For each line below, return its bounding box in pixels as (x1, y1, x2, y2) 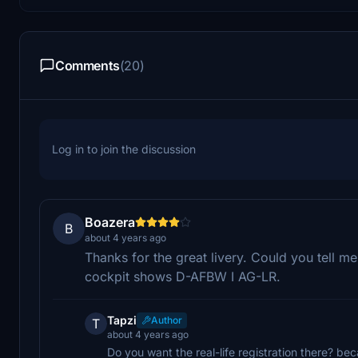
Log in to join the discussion (52, 141, 196, 156)
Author (151, 313, 182, 326)
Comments (55, 57, 120, 74)
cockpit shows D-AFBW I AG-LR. (85, 268, 280, 284)
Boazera (85, 213, 135, 230)
